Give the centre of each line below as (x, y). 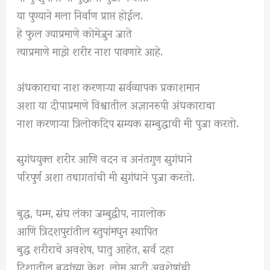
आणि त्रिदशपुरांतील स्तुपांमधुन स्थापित (88, 230)
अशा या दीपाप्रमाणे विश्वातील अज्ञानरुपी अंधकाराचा (116, 104)
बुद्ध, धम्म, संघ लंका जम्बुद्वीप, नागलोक (92, 212)
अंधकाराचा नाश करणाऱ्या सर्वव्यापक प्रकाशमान (109, 86)
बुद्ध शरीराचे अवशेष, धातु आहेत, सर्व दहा (96, 248)
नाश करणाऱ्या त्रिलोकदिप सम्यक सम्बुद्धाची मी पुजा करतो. (128, 122)
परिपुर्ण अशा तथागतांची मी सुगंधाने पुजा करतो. (106, 176)
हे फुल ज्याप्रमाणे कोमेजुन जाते (75, 33)
